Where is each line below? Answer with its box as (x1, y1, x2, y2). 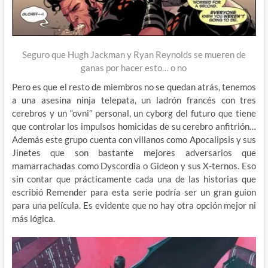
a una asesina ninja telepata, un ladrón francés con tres (11, 95, 257, 106)
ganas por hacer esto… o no (81, 62, 187, 74)
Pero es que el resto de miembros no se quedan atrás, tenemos (11, 81, 257, 93)
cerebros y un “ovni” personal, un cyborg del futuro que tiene (11, 108, 257, 119)
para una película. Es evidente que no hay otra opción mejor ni (11, 200, 257, 211)
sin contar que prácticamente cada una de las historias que (11, 173, 257, 185)
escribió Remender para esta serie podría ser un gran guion (11, 187, 257, 198)
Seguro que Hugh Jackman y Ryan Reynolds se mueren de (22, 49, 246, 60)
